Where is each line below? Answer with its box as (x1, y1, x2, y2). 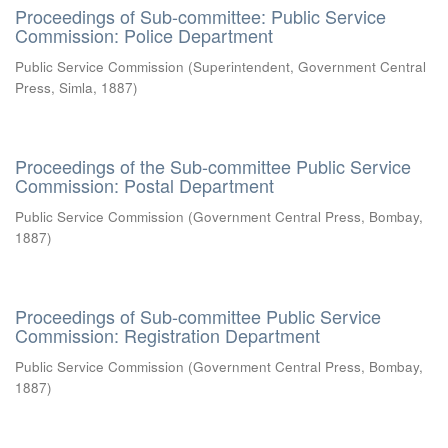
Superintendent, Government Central (193, 57, 426, 76)
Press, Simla (15, 78, 93, 97)
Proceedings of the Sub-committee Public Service (15, 153, 411, 179)
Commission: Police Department (15, 22, 273, 48)
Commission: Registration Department (15, 322, 320, 348)
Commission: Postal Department (15, 172, 274, 198)
